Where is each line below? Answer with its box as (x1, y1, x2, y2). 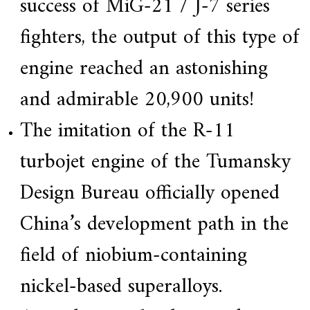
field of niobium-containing (19, 237, 247, 275)
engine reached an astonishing (19, 51, 268, 88)
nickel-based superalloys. (19, 268, 222, 306)
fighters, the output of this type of (19, 19, 300, 57)
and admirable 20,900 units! (19, 82, 254, 119)
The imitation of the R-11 (19, 113, 235, 150)
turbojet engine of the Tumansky (19, 144, 291, 181)
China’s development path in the (19, 206, 289, 244)
